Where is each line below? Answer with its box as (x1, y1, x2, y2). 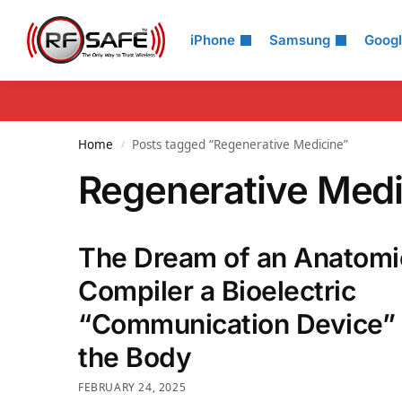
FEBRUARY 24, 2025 (78, 379, 187, 395)
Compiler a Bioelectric (78, 275, 355, 307)
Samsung (269, 31, 330, 48)
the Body (78, 341, 191, 373)
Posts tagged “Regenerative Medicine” (132, 136, 349, 153)
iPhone (190, 31, 235, 48)
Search (25, 13, 92, 39)
